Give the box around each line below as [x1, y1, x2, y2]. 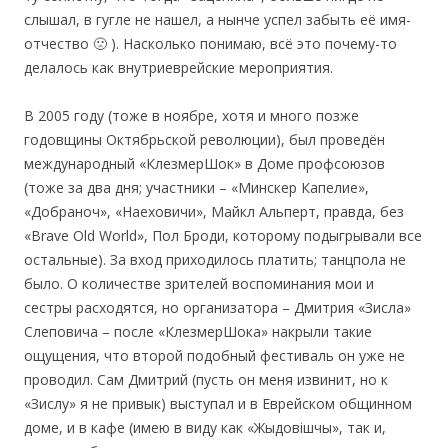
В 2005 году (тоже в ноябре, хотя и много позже [24, 106, 359, 125]
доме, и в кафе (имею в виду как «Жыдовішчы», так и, [24, 418, 386, 437]
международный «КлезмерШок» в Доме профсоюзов [24, 154, 385, 173]
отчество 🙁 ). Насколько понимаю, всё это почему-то [24, 34, 397, 53]
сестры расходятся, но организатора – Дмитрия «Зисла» [24, 298, 411, 317]
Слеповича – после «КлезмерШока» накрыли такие [24, 322, 372, 341]
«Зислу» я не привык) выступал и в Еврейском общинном [24, 394, 412, 413]
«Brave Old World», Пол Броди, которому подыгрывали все [24, 226, 422, 245]
